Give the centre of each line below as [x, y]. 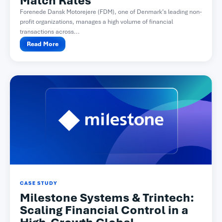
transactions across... [50, 32]
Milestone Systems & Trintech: [107, 198]
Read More [43, 44]
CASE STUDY [39, 183]
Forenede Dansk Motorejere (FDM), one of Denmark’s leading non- [111, 12]
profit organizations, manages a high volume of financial [96, 22]
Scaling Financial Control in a [104, 210]
